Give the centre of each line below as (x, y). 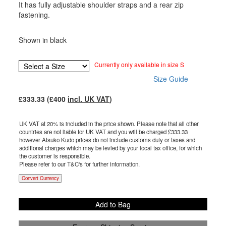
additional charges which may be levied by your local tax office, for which (111, 148)
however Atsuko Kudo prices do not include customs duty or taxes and (107, 140)
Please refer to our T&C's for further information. (80, 164)
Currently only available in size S (139, 65)
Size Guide (171, 79)
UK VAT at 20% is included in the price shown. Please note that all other (109, 124)
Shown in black (43, 40)
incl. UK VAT (89, 99)
